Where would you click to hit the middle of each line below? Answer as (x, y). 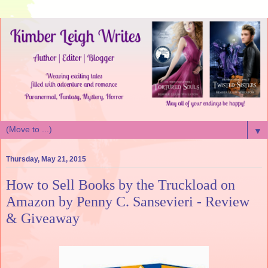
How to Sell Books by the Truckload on (121, 184)
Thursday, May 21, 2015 (46, 159)
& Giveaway (43, 218)
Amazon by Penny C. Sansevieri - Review (128, 201)
